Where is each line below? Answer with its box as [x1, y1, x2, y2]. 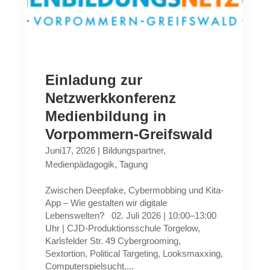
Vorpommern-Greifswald [45, 126, 213, 142]
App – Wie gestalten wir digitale [45, 198, 167, 208]
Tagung [119, 159, 148, 169]
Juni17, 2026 [45, 145, 95, 155]
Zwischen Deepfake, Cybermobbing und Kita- [45, 185, 224, 195]
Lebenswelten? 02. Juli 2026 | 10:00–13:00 [45, 210, 216, 221]
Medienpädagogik [45, 159, 115, 169]
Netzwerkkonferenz [45, 90, 176, 106]
